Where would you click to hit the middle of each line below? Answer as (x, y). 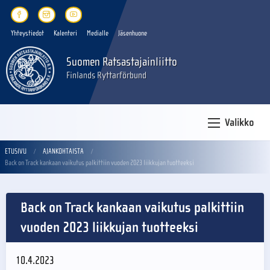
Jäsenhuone (133, 33)
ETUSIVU (16, 152)
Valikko (240, 123)
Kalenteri (65, 33)
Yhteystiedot (27, 33)
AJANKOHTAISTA (63, 152)
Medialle (98, 33)
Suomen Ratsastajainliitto (122, 61)
